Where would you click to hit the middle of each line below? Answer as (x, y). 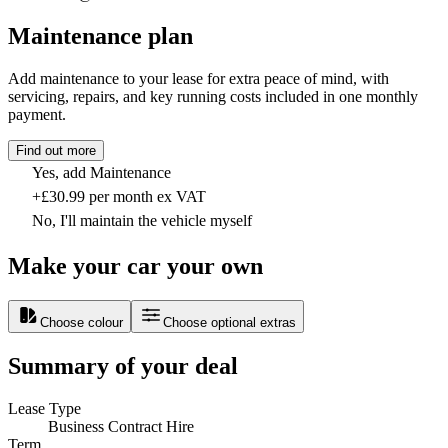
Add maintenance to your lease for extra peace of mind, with (198, 79)
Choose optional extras (229, 322)
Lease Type (44, 408)
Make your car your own (135, 266)
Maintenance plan (100, 36)
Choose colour (81, 322)
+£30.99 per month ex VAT (119, 197)
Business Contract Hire (121, 426)
